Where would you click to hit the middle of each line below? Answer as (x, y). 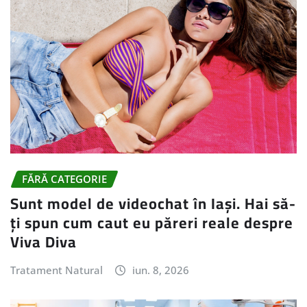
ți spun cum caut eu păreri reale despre (152, 223)
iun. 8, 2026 (160, 270)
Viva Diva (46, 242)
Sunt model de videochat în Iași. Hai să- (153, 204)
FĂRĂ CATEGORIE (64, 179)
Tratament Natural (57, 270)
